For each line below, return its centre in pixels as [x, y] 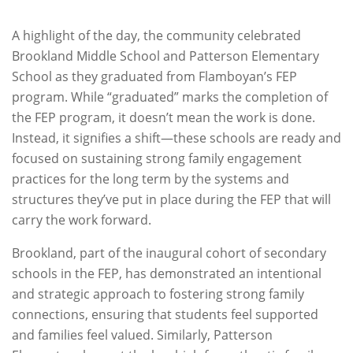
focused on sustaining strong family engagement [157, 158]
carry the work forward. [82, 220]
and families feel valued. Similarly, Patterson [142, 335]
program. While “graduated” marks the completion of [170, 97]
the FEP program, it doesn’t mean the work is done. [163, 117]
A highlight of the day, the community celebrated [156, 35]
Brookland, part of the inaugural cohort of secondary [169, 253]
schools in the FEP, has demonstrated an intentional [167, 273]
